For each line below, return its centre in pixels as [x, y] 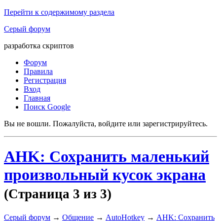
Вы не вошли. [27, 124]
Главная [37, 98]
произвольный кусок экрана [105, 175]
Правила [38, 71]
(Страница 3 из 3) [58, 194]
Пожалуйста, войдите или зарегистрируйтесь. [130, 124]
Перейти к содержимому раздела [59, 12]
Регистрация [45, 80]
